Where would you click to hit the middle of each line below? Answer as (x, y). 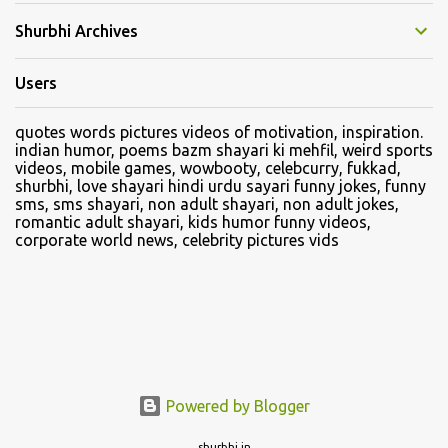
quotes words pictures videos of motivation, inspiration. (219, 132)
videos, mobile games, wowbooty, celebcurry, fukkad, (208, 168)
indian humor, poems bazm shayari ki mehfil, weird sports (224, 150)
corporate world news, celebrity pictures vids (177, 240)
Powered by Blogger (236, 406)
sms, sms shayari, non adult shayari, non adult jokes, (207, 204)
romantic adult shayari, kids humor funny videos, (193, 222)
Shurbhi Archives (76, 31)
